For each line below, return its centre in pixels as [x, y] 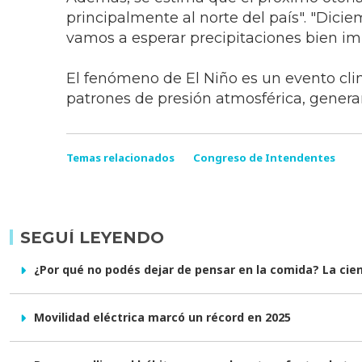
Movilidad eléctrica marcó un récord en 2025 [162, 317]
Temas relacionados [120, 157]
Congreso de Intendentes [264, 157]
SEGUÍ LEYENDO [92, 237]
